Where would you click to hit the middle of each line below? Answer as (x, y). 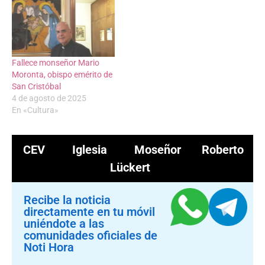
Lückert (130, 167)
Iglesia (90, 149)
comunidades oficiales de (91, 235)
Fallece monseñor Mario (56, 62)
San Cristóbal (36, 86)
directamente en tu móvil (89, 211)
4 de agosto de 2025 (49, 98)
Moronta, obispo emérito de (62, 74)
